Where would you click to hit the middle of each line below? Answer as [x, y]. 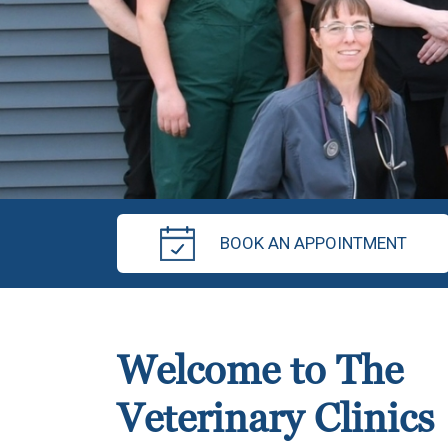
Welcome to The [260, 372]
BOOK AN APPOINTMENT [313, 243]
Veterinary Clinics [275, 420]
